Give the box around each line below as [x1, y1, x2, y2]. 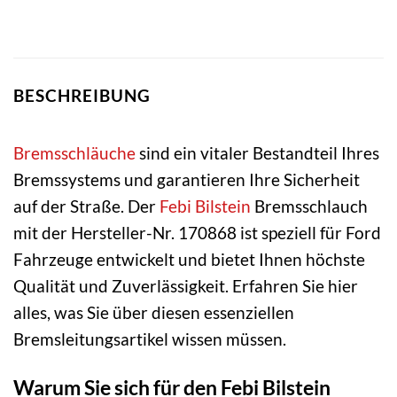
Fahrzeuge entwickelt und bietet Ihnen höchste [13, 248, 365, 269]
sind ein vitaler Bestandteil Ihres [136, 142, 379, 163]
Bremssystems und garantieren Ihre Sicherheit [13, 168, 360, 190]
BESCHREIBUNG [13, 85, 151, 106]
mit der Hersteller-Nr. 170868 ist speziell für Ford [13, 222, 381, 243]
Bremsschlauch [251, 195, 368, 216]
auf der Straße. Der [13, 195, 160, 216]
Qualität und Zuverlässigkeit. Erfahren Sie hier [13, 275, 358, 296]
